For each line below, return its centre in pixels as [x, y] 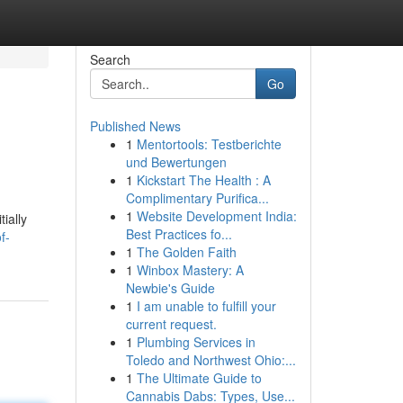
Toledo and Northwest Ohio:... [210, 360]
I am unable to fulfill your [206, 306]
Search [110, 59]
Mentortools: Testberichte [209, 144]
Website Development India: [216, 216]
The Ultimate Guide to [199, 378]
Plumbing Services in [196, 342]
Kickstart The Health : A [203, 180]
